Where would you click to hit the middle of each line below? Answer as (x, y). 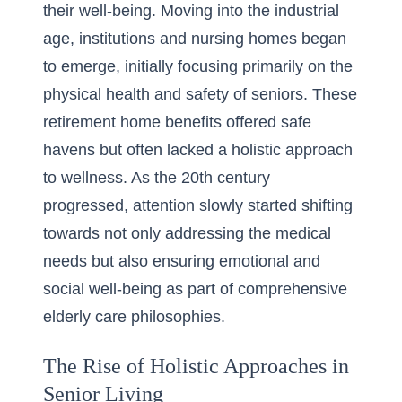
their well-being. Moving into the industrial (191, 11)
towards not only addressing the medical (187, 233)
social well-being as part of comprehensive (195, 289)
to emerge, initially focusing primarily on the (198, 66)
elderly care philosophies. (134, 317)
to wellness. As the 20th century (157, 178)
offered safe (267, 122)
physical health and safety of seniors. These (200, 94)
